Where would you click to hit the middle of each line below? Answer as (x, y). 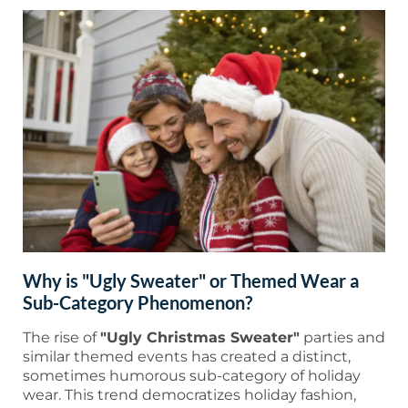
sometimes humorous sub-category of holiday (192, 376)
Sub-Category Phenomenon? (138, 303)
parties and (342, 338)
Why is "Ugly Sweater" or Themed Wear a (191, 281)
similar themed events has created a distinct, (187, 357)
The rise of (61, 338)
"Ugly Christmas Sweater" (200, 338)
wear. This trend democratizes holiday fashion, (189, 395)
